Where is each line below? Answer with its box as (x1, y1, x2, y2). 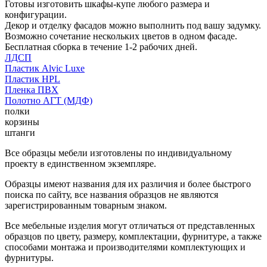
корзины (5, 116, 39, 127)
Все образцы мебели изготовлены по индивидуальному (5, 147, 232, 158)
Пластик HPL (5, 73, 60, 84)
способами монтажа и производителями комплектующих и (5, 241, 246, 252)
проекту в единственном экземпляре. (5, 158, 156, 169)
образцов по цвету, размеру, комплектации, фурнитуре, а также (5, 231, 262, 241)
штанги (5, 127, 35, 138)
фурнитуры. (5, 252, 54, 263)
